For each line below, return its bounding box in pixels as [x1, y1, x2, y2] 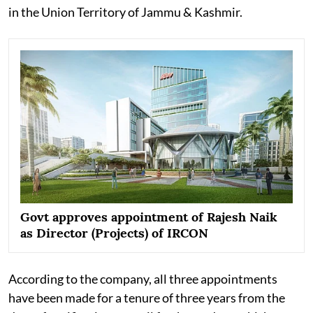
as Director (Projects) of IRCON [20, 224, 208, 241]
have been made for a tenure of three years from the [8, 289, 285, 305]
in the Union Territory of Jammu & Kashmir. [8, 3, 242, 20]
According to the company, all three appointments [8, 270, 277, 286]
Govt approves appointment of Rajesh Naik [20, 208, 277, 225]
